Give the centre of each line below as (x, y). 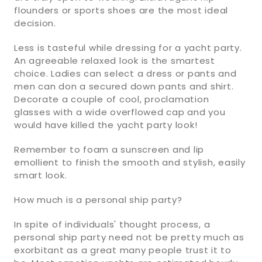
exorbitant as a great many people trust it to (123, 250)
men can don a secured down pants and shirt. (124, 86)
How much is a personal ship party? (98, 199)
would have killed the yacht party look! (106, 125)
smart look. (41, 175)
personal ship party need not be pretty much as (129, 237)
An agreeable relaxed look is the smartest (115, 60)
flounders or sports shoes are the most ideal (121, 10)
